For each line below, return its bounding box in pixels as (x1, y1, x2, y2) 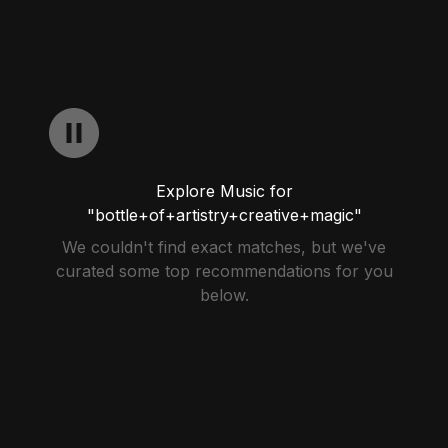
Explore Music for (155, 181, 293, 201)
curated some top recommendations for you (55, 261, 393, 281)
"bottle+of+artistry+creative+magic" (86, 205, 362, 225)
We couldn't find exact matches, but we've (62, 237, 386, 257)
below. (199, 285, 249, 305)
